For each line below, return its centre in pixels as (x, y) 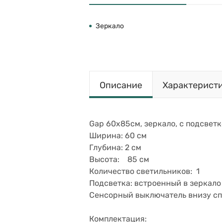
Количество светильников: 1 (144, 171)
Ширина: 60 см (122, 136)
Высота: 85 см (119, 159)
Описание (121, 85)
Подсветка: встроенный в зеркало (155, 183)
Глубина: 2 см (115, 147)
